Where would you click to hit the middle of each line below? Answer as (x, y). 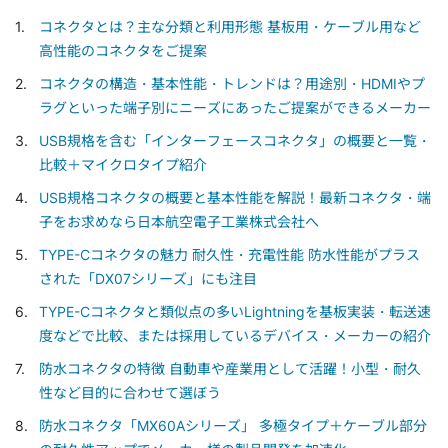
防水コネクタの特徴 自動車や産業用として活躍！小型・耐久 (229, 369)
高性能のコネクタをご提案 (122, 51)
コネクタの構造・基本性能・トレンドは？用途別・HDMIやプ (231, 84)
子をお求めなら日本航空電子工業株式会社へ (178, 222)
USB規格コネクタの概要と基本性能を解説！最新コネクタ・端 (234, 198)
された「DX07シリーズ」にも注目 (147, 279)
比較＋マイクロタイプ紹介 (122, 165)
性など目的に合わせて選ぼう (129, 393)
